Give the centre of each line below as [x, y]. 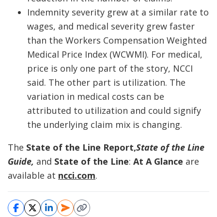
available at [33, 175]
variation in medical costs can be [96, 96]
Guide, [21, 161]
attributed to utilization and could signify [114, 110]
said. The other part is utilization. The [106, 82]
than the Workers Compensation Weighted [117, 40]
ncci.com [77, 175]
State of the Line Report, [81, 147]
